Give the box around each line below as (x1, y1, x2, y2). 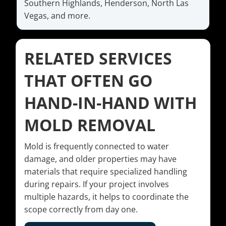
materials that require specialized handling (24, 166, 187, 178)
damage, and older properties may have (24, 153, 177, 165)
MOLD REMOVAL (24, 114, 155, 136)
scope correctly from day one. (24, 204, 138, 215)
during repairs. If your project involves (24, 179, 169, 190)
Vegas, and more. (24, 10, 90, 22)
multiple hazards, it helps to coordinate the (24, 191, 189, 203)
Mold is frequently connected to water (24, 141, 169, 152)
